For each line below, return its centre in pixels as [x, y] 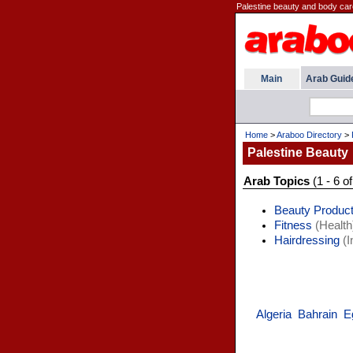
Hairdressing [307, 240]
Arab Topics [276, 181]
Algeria [273, 314]
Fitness [293, 225]
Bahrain [317, 314]
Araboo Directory [309, 135]
